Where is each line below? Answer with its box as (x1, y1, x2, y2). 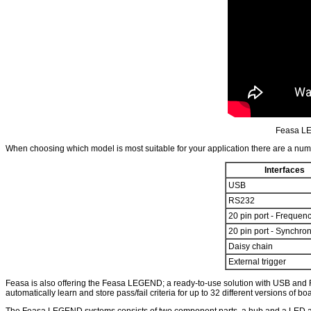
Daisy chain (228, 241, 273, 251)
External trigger (228, 256, 286, 267)
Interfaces (264, 165, 305, 175)
